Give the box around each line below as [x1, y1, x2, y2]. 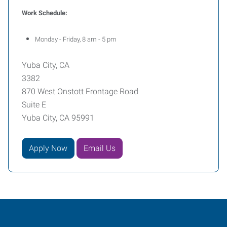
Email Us [84, 143, 116, 153]
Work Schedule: [22, 9, 67, 17]
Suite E [22, 100, 46, 109]
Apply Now [29, 143, 67, 153]
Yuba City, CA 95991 [22, 113, 94, 123]
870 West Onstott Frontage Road [22, 87, 138, 96]
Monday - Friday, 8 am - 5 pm [35, 35, 117, 43]
